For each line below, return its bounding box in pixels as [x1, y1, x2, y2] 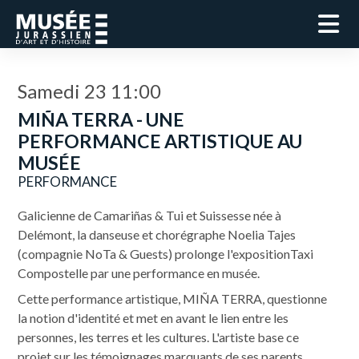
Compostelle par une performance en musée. [18, 265, 260, 280]
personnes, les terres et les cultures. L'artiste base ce [18, 329, 300, 345]
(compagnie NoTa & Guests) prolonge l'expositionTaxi [18, 246, 314, 261]
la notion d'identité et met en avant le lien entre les [18, 310, 289, 325]
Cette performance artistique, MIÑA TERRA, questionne [18, 291, 328, 306]
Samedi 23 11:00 [18, 79, 162, 103]
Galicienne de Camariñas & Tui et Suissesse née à [18, 208, 282, 223]
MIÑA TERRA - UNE [18, 108, 185, 131]
